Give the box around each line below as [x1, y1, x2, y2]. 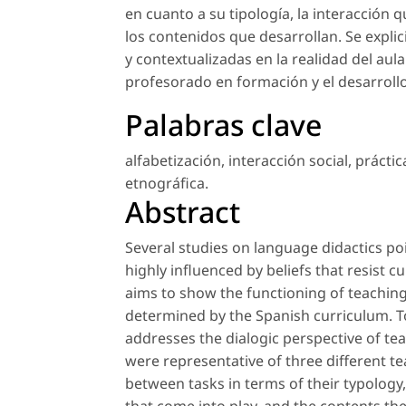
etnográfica [125, 173, 205, 194]
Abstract [125, 192, 240, 232]
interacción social [228, 150, 348, 171]
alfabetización [125, 150, 221, 171]
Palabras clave [125, 105, 322, 145]
